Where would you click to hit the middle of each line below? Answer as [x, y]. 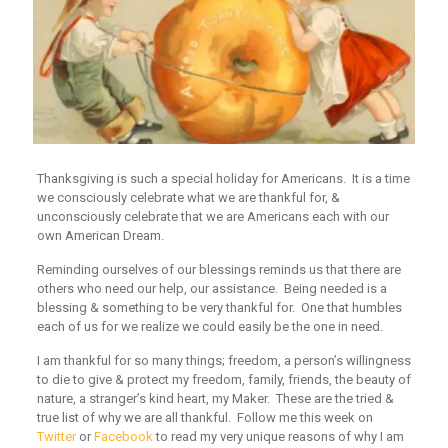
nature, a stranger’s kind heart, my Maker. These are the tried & [215, 398]
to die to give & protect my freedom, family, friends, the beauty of [223, 379]
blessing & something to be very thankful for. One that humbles [219, 307]
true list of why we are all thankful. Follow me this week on [204, 417]
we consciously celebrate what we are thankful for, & [188, 197]
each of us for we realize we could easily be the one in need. [209, 326]
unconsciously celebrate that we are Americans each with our [212, 216]
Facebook [123, 436]
